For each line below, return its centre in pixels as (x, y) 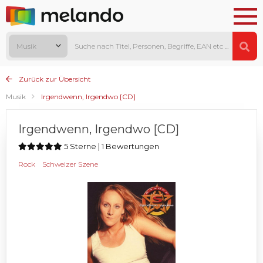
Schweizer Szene (70, 164)
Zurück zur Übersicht (54, 79)
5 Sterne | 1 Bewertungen (111, 146)
